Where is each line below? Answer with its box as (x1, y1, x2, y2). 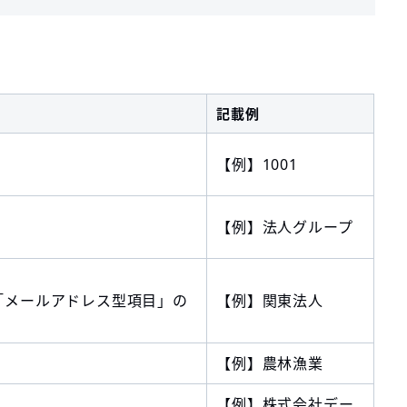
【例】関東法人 (216, 291, 323, 312)
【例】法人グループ (216, 217, 353, 238)
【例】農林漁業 (216, 353, 323, 374)
